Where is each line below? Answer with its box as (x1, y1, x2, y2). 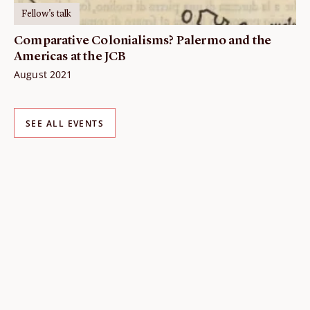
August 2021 (14, 68, 73, 82)
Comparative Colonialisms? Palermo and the (14, 35, 272, 48)
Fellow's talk (21, 8, 72, 19)
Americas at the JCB (14, 51, 127, 64)
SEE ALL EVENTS (26, 118, 104, 130)
